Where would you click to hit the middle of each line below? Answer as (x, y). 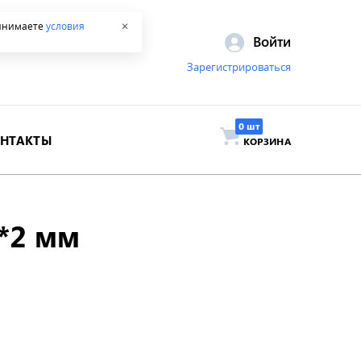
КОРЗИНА (267, 141)
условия (65, 26)
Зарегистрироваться (239, 67)
